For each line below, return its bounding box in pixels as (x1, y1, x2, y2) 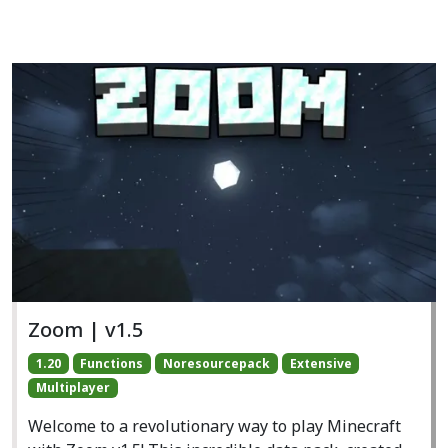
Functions (80, 354, 144, 372)
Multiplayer (35, 378, 110, 396)
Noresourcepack (162, 354, 270, 372)
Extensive (289, 354, 352, 372)
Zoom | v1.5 (28, 315, 143, 343)
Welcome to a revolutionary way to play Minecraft (28, 414, 401, 437)
